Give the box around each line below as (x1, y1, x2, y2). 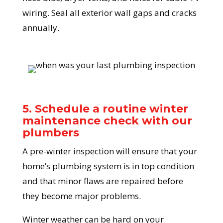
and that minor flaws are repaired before (22, 175, 183, 187)
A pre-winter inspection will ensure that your (22, 145, 197, 157)
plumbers (22, 126, 79, 140)
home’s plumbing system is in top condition (22, 160, 194, 172)
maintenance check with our (22, 114, 192, 128)
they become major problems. (22, 190, 141, 202)
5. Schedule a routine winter (22, 102, 188, 116)
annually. (22, 22, 59, 34)
